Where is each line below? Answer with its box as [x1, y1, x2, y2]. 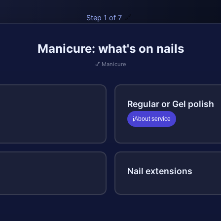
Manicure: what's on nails [37, 41, 184, 56]
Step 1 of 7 [86, 13, 122, 22]
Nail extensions [127, 166, 192, 176]
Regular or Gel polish [127, 99, 214, 109]
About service [134, 115, 171, 122]
